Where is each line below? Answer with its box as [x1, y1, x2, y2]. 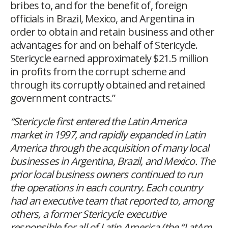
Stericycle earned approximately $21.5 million [10, 51, 209, 66]
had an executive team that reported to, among [10, 194, 214, 208]
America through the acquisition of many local [10, 141, 209, 155]
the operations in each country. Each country [10, 181, 202, 195]
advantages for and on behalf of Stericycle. [10, 38, 198, 52]
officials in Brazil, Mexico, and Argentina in [10, 12, 195, 26]
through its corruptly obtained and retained [10, 78, 205, 92]
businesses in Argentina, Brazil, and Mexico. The [10, 154, 215, 168]
